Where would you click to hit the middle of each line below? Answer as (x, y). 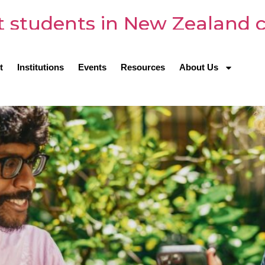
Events (93, 67)
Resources (143, 67)
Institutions (41, 67)
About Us (199, 67)
